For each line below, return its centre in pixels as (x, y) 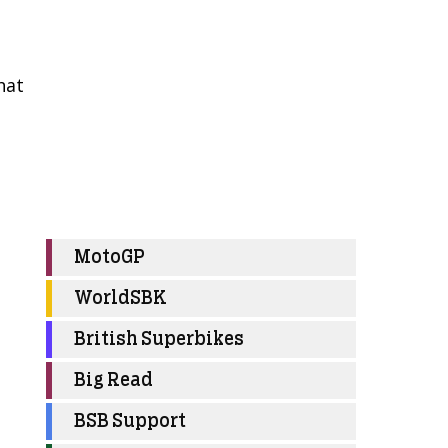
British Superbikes (159, 340)
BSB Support (130, 422)
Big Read (113, 381)
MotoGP (109, 258)
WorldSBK (120, 299)
